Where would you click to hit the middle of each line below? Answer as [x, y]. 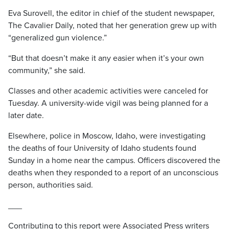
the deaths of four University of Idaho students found [102, 148]
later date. [26, 116]
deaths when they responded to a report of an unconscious [113, 173]
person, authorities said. [51, 185]
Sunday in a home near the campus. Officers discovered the [114, 161]
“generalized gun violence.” [58, 38]
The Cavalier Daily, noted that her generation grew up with [112, 26]
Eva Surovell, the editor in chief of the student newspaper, [111, 13]
